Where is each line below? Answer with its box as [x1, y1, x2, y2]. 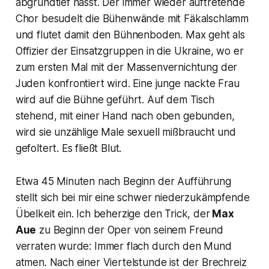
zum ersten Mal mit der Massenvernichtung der [15, 61, 238, 73]
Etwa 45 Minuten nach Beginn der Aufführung [15, 175, 231, 187]
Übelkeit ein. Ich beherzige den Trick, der [15, 207, 210, 220]
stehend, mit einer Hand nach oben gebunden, [15, 109, 235, 122]
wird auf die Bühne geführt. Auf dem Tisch [15, 93, 214, 106]
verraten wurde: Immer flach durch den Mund [15, 240, 232, 252]
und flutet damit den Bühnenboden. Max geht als [15, 28, 245, 41]
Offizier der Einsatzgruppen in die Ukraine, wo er [15, 44, 244, 57]
